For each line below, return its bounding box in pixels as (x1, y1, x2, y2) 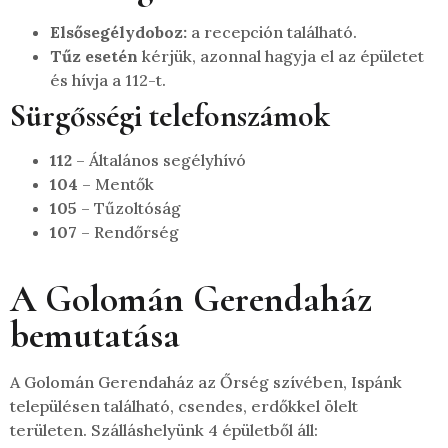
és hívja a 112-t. (50, 69, 166, 90)
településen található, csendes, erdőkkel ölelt (10, 396, 358, 417)
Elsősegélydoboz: (50, 21, 187, 42)
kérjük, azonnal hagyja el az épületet (138, 45, 424, 66)
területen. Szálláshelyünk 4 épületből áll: (10, 420, 318, 441)
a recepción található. (187, 21, 357, 42)
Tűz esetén (50, 45, 138, 66)
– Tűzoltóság (77, 197, 181, 218)
